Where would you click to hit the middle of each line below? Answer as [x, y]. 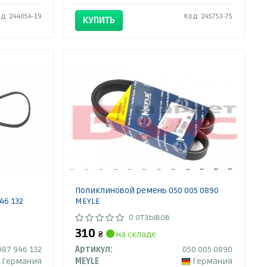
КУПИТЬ [99, 20]
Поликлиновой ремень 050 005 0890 [147, 190]
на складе [136, 235]
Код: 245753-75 [209, 16]
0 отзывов [150, 217]
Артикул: [94, 249]
